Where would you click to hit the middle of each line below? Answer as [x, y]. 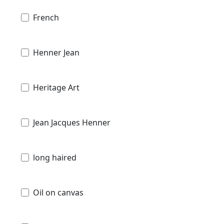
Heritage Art [56, 87]
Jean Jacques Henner [72, 122]
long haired [55, 157]
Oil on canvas [58, 192]
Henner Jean [56, 52]
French [46, 17]
